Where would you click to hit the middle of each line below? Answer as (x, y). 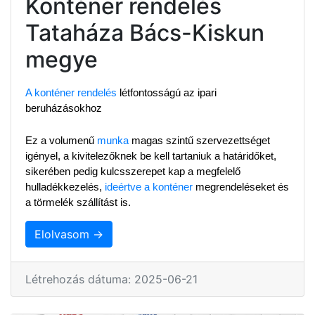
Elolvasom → (69, 234)
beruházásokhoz (64, 108)
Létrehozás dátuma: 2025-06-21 (111, 279)
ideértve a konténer (149, 187)
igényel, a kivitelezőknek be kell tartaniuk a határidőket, (151, 156)
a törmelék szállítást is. (78, 202)
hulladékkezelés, (65, 187)
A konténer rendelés (71, 92)
